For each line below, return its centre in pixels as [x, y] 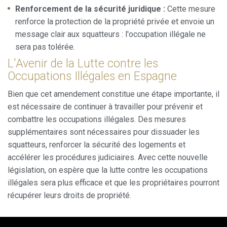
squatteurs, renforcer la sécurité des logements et [97, 145]
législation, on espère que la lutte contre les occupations [108, 170]
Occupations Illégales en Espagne [92, 77]
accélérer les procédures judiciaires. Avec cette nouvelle [108, 158]
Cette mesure [190, 9]
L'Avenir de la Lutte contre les [83, 64]
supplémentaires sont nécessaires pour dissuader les [104, 132]
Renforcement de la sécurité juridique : [90, 9]
